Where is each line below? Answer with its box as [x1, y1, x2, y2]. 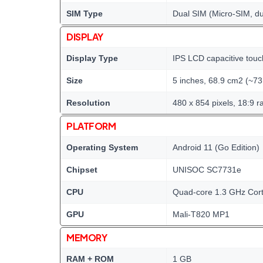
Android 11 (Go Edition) [173, 142, 259, 152]
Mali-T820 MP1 [173, 209, 230, 219]
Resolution [66, 97, 110, 107]
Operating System [66, 142, 138, 152]
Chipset [66, 164, 97, 174]
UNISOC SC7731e [173, 164, 241, 174]
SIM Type [66, 8, 103, 18]
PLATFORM [66, 119, 116, 132]
